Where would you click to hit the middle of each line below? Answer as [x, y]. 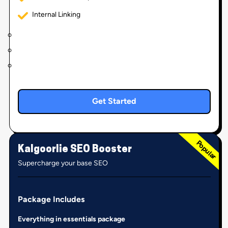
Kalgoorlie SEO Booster [75, 149]
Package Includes [51, 199]
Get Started [114, 101]
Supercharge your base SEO [63, 163]
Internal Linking [56, 14]
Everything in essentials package [71, 219]
